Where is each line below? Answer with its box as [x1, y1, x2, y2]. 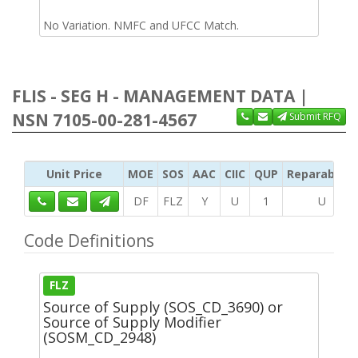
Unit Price [46, 165, 102, 181]
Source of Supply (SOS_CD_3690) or [43, 296, 283, 316]
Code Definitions [24, 229, 154, 252]
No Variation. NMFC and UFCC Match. [43, 17, 239, 33]
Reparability [287, 165, 356, 181]
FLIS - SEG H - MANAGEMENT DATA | [12, 84, 308, 107]
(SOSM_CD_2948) [43, 327, 156, 347]
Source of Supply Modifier [43, 312, 221, 332]
